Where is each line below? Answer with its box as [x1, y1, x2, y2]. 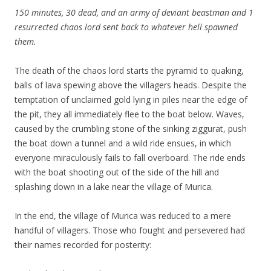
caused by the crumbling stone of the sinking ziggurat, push [15, 123, 247, 135]
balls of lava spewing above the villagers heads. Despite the [15, 79, 247, 91]
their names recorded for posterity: [15, 239, 151, 251]
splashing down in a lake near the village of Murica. [15, 181, 213, 193]
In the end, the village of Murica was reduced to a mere [15, 210, 231, 222]
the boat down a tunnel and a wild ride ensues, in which [15, 137, 231, 149]
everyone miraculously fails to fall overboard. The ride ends [15, 152, 246, 164]
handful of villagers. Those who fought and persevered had [15, 224, 245, 237]
